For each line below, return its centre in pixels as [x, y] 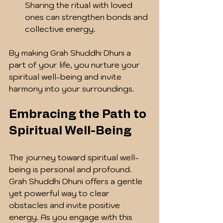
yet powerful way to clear [60, 193]
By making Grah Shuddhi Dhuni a [71, 53]
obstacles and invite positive [65, 205]
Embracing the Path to [79, 114]
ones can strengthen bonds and [87, 17]
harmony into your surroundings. [72, 88]
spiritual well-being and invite [66, 76]
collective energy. [60, 29]
